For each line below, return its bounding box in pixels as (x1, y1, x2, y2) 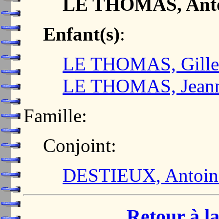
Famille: (23, 105, 87, 126)
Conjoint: (43, 134, 116, 156)
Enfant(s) (43, 23, 120, 44)
